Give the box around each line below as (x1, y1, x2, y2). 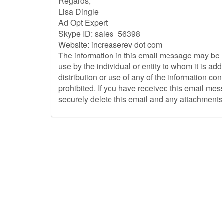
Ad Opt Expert (58, 17, 108, 28)
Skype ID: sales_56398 (58, 28, 140, 39)
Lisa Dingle (58, 6, 99, 17)
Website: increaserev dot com (58, 39, 162, 50)
